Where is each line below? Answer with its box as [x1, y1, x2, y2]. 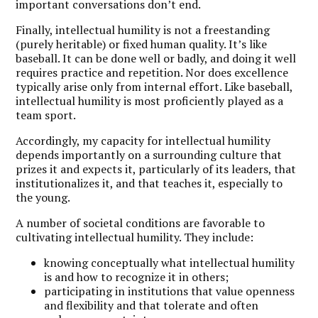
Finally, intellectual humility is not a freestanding [16, 21, 270, 38]
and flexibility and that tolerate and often [44, 297, 259, 313]
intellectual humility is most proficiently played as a [16, 92, 284, 109]
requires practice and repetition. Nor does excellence [16, 64, 289, 80]
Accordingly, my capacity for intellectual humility [16, 132, 271, 148]
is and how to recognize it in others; [44, 268, 229, 285]
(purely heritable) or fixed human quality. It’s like [16, 35, 268, 52]
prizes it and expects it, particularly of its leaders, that [16, 160, 297, 177]
